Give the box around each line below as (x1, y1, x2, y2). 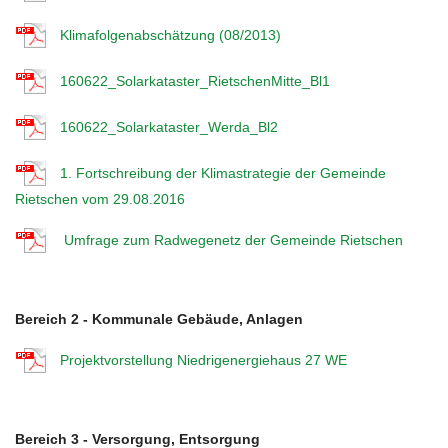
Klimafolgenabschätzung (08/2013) (60, 26, 281, 43)
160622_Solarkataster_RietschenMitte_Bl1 (60, 72, 330, 89)
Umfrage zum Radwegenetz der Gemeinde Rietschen (64, 231, 403, 248)
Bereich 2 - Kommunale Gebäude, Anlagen (15, 311, 303, 327)
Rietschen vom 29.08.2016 (15, 191, 185, 207)
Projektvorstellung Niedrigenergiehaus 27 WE (60, 351, 347, 368)
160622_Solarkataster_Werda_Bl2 (60, 118, 278, 135)
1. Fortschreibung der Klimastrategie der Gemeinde (60, 164, 386, 181)
